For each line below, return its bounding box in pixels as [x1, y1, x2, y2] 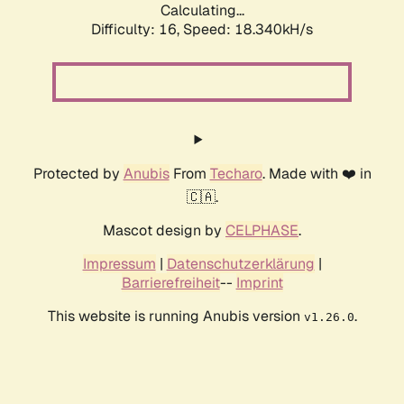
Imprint [235, 273, 283, 293]
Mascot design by [103, 221, 225, 241]
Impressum [82, 254, 156, 274]
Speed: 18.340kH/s [183, 20, 313, 40]
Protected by [32, 164, 124, 184]
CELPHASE [225, 221, 298, 241]
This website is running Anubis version [47, 307, 304, 326]
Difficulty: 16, [91, 20, 183, 40]
